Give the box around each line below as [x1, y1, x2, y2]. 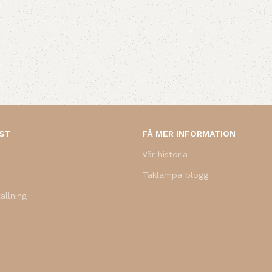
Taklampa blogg [142, 170, 208, 180]
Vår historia [142, 149, 188, 159]
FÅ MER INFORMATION [142, 129, 236, 138]
